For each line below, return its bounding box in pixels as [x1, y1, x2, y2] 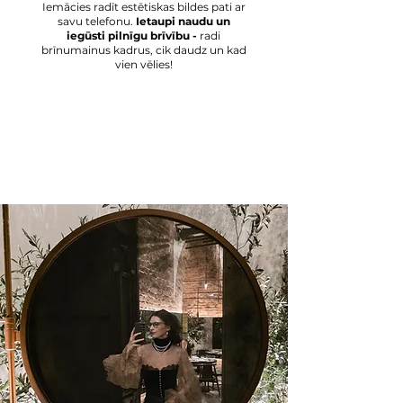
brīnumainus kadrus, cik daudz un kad [40, 43, 246, 57]
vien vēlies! [114, 58, 173, 71]
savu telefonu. [57, 14, 136, 28]
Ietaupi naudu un [135, 14, 230, 28]
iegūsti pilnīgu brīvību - [67, 29, 200, 42]
